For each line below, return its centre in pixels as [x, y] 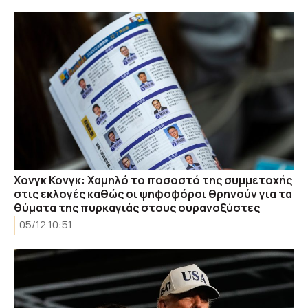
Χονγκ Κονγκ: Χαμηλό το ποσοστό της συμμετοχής [153, 180]
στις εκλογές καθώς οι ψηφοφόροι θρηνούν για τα [153, 194]
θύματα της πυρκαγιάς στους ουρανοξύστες [137, 207]
